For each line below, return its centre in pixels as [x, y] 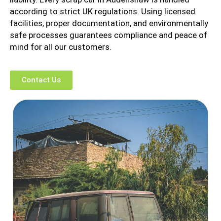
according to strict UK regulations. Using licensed [103, 12]
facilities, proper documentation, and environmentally [109, 23]
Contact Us [41, 80]
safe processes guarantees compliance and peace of [109, 35]
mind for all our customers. [61, 47]
